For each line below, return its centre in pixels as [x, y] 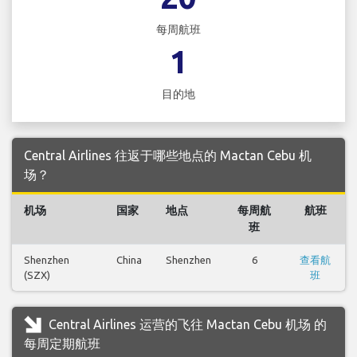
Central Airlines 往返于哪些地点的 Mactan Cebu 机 [168, 156]
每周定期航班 [62, 344]
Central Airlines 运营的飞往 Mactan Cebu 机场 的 [186, 325]
